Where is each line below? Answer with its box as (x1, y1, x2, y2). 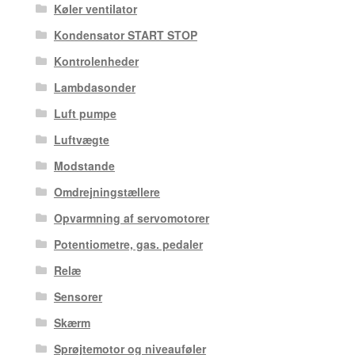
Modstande (53, 157, 115, 174)
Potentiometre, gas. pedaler (53, 235, 203, 252)
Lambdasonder (53, 78, 136, 95)
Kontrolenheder (53, 52, 139, 69)
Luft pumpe (53, 105, 116, 121)
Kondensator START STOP (53, 26, 197, 43)
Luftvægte (53, 131, 109, 147)
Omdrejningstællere (53, 183, 160, 200)
